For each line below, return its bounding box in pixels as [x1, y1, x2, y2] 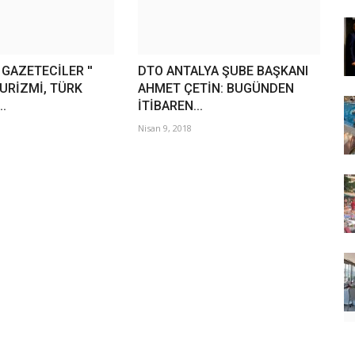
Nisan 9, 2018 [137, 122, 192, 135]
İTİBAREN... [137, 98, 203, 114]
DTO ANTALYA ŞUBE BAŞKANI [137, 63, 308, 79]
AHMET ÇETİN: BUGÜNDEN [137, 81, 294, 97]
